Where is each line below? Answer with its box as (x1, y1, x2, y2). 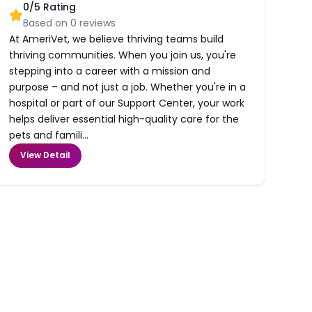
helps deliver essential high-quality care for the (9, 111, 240, 126)
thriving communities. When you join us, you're (9, 47, 237, 62)
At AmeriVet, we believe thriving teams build (9, 31, 224, 46)
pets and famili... (9, 127, 89, 142)
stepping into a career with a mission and (9, 63, 211, 78)
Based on (23, 15, 71, 30)
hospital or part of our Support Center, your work (9, 95, 245, 110)
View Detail (20, 149, 71, 162)
